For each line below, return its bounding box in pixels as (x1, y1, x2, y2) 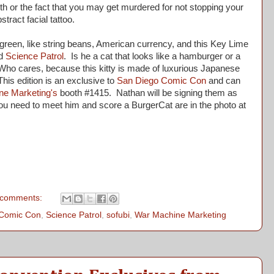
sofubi (106, 210, 130, 220)
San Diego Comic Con (117, 75, 206, 86)
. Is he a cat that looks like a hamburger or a (64, 51, 240, 61)
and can (206, 75, 240, 86)
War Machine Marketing (135, 210, 226, 220)
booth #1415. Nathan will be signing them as (57, 87, 237, 98)
